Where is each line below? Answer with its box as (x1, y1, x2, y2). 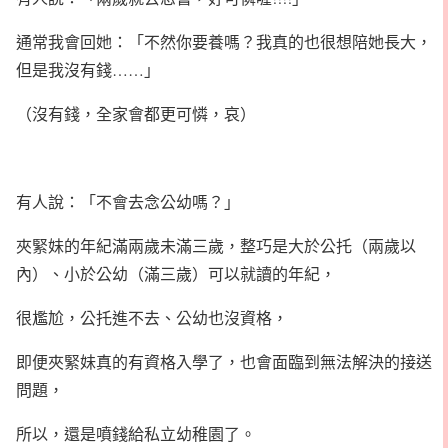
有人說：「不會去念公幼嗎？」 (16, 191, 240, 212)
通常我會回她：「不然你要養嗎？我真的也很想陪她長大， (16, 31, 432, 52)
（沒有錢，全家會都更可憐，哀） (16, 103, 256, 124)
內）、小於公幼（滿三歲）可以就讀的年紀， (16, 263, 336, 284)
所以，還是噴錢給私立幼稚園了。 (16, 423, 256, 444)
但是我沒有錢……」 (16, 59, 160, 80)
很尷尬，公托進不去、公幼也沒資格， (16, 307, 288, 328)
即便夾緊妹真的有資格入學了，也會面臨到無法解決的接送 (16, 351, 432, 372)
